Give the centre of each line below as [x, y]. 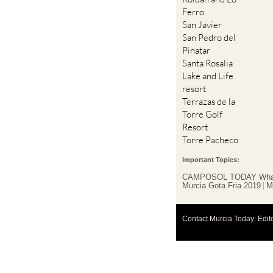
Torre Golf [203, 115]
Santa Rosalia [208, 63]
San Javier [202, 25]
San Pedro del [209, 38]
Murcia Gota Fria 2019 [222, 186]
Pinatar [197, 51]
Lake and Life [208, 76]
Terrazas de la [209, 102]
